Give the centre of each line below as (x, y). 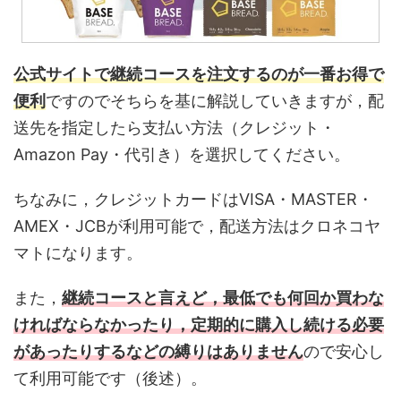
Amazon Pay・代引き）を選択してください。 (182, 155)
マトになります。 (78, 253)
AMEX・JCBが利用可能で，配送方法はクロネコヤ (197, 226)
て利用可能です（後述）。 (110, 379)
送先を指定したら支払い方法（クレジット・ (175, 128)
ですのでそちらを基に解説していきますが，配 (215, 101)
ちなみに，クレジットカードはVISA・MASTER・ (193, 200)
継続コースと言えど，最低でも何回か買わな (223, 298)
